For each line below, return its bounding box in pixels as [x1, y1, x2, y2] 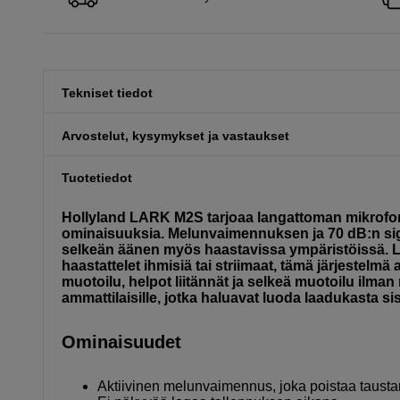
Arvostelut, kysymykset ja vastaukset [62, 128, 289, 143]
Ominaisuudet [62, 331, 181, 352]
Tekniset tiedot [62, 85, 153, 100]
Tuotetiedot [62, 171, 132, 186]
